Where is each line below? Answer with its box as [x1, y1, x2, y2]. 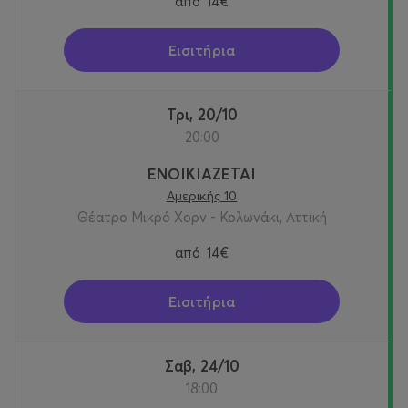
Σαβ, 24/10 [173, 356, 240, 376]
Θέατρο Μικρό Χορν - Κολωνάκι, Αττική [76, 209, 327, 227]
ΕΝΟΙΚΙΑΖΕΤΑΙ [148, 164, 256, 184]
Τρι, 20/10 [175, 105, 238, 125]
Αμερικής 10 [166, 188, 238, 205]
